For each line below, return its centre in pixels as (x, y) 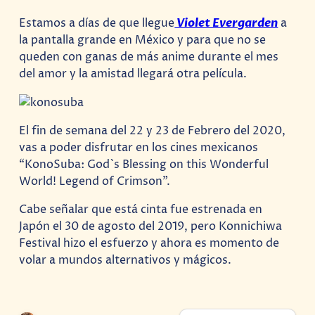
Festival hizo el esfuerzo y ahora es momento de (149, 244)
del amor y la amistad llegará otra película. (133, 73)
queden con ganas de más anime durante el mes (149, 57)
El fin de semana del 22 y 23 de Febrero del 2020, (153, 131)
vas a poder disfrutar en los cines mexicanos (139, 148)
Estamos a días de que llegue (97, 23)
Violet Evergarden (226, 23)
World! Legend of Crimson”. (95, 182)
